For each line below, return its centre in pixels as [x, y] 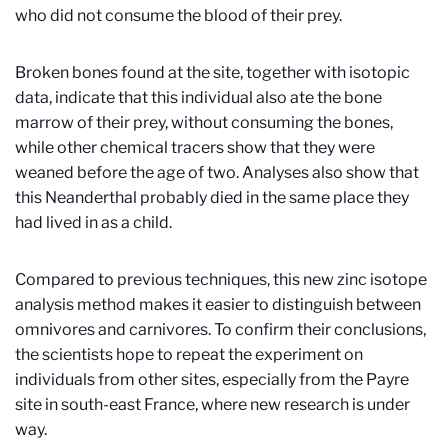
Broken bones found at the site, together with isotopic [212, 72]
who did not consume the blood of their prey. [178, 15]
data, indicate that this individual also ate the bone [198, 97]
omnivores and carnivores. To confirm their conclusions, [220, 329]
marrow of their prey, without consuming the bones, [204, 122]
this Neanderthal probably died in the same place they [212, 197]
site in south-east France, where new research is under [212, 404]
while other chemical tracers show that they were [195, 147]
